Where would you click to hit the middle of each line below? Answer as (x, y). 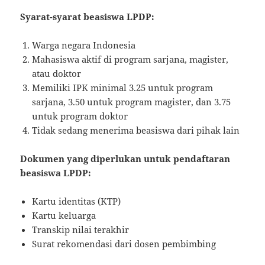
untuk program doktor (80, 116)
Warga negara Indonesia (84, 45)
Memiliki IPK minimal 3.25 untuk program (123, 87)
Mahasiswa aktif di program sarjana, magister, (130, 59)
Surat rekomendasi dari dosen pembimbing (124, 243)
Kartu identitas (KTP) (77, 201)
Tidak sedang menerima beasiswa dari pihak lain (136, 130)
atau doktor (57, 73)
